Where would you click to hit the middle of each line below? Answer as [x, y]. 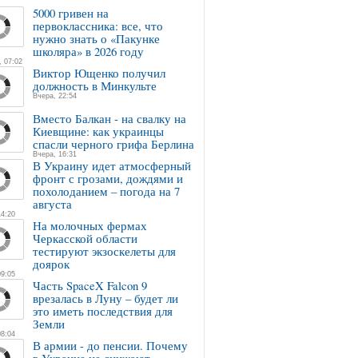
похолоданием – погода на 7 [106, 191]
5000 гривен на [71, 13]
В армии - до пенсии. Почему [110, 345]
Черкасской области [85, 238]
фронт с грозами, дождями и [108, 178]
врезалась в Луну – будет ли [105, 298]
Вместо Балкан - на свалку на [109, 118]
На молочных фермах [90, 225]
